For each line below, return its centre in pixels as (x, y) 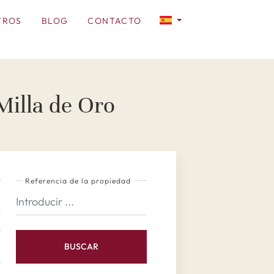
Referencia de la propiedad (78, 181)
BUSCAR (81, 246)
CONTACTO (115, 21)
